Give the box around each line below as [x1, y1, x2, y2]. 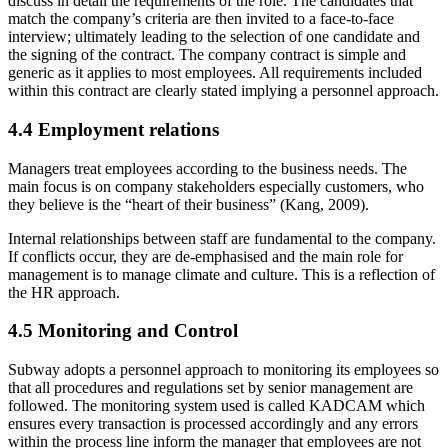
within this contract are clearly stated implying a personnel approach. [8, 82, 439, 100]
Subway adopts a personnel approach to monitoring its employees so [8, 360, 439, 378]
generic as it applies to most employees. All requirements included [8, 64, 422, 82]
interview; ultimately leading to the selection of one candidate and [8, 28, 420, 46]
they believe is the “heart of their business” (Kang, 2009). [8, 195, 369, 213]
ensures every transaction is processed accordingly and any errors [8, 414, 418, 432]
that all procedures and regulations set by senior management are [8, 378, 413, 396]
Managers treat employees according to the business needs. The [8, 159, 407, 177]
